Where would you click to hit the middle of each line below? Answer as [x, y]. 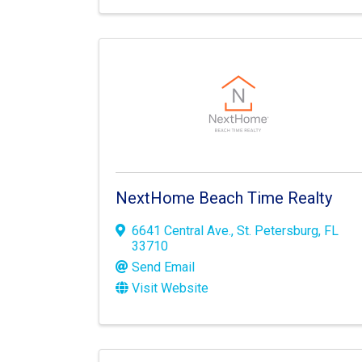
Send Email [163, 267]
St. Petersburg [278, 231]
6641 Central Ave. [181, 231]
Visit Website [170, 288]
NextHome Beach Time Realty [224, 198]
